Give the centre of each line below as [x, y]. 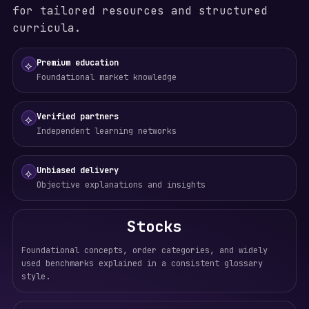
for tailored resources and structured [140, 11]
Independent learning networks [106, 131]
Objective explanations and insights [121, 185]
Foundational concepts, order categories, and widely [144, 250]
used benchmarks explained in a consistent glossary [142, 263]
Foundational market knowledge [106, 77]
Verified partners [77, 117]
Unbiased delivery [77, 170]
